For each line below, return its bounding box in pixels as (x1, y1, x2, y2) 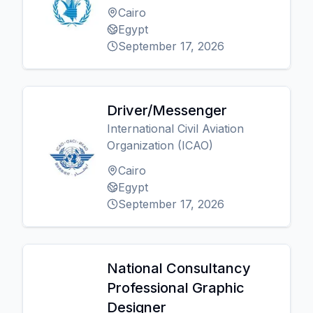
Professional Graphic (107, 279, 245, 296)
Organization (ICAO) (107, 138, 213, 152)
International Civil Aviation (107, 122, 244, 136)
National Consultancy (107, 260, 251, 277)
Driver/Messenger (107, 102, 227, 119)
